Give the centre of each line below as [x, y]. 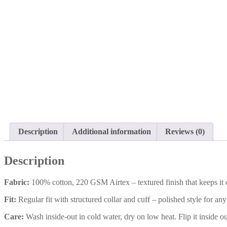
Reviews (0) [185, 132]
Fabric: [17, 182]
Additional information [111, 132]
